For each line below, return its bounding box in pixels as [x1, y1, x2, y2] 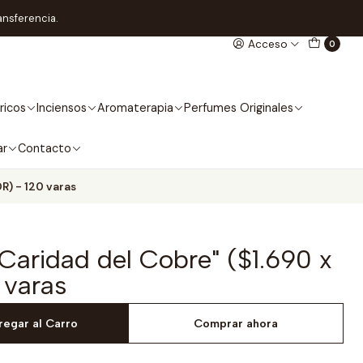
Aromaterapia [96, 100, 173, 115]
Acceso [248, 36, 288, 51]
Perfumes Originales [183, 100, 293, 115]
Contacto [18, 141, 71, 156]
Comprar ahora [194, 316, 279, 331]
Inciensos [36, 100, 87, 115]
